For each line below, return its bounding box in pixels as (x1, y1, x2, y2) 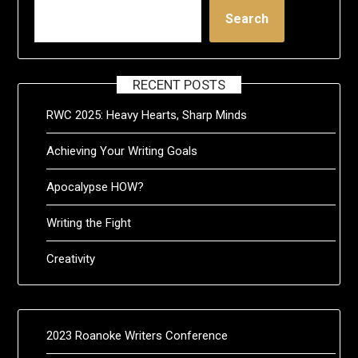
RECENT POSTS (133, 76, 225, 93)
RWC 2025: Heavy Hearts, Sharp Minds (46, 107, 248, 122)
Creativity (46, 251, 96, 266)
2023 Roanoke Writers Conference (46, 328, 229, 343)
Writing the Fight (46, 215, 132, 230)
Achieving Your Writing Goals (46, 143, 198, 158)
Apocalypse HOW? (46, 179, 145, 194)
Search (225, 10, 269, 26)
